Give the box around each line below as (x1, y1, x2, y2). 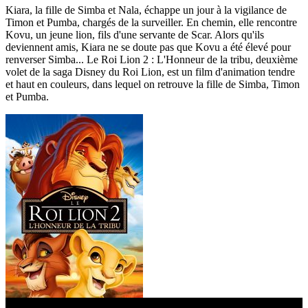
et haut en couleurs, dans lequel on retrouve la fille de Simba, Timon (5, 78, 300, 90)
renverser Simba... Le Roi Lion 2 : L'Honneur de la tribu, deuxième (5, 53, 298, 65)
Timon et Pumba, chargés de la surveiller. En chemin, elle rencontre (5, 16, 297, 28)
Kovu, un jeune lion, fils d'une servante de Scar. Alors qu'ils (5, 28, 264, 41)
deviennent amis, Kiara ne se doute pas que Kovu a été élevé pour (5, 41, 291, 53)
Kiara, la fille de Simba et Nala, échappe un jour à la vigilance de (5, 3, 287, 16)
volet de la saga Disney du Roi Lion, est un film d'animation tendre (5, 65, 295, 78)
